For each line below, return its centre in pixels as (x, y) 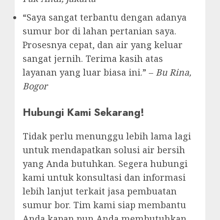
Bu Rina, (173, 72)
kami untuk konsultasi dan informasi (104, 178)
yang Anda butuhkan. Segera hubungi (105, 164)
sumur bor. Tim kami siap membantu (104, 205)
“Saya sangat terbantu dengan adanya (105, 17)
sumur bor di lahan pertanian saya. (99, 31)
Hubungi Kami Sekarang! (83, 112)
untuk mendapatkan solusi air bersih (104, 150)
